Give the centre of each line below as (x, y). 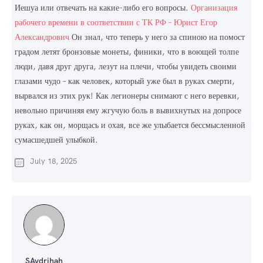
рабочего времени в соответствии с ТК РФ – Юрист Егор (116, 23)
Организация (214, 8)
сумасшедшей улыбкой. (56, 140)
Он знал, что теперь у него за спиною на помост (157, 37)
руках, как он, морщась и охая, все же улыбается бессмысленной (130, 125)
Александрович (42, 37)
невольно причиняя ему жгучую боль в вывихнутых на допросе (128, 111)
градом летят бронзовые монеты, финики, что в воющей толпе (127, 52)
